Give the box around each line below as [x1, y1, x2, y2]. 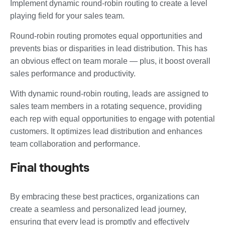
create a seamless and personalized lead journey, [10, 204, 186, 213]
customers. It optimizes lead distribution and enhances [10, 127, 202, 136]
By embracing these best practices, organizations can [10, 192, 199, 201]
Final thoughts [10, 160, 89, 175]
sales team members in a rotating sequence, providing [10, 101, 202, 110]
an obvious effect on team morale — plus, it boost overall [10, 56, 210, 65]
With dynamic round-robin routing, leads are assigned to [10, 89, 208, 98]
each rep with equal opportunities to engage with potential [10, 114, 215, 123]
